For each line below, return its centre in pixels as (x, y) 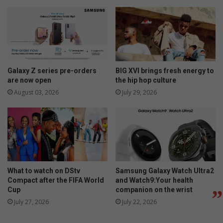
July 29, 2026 (139, 92)
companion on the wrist (154, 190)
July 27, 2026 (31, 202)
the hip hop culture (146, 80)
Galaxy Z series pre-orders (52, 70)
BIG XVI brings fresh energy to (165, 70)
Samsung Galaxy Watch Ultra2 (165, 171)
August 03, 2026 (36, 92)
